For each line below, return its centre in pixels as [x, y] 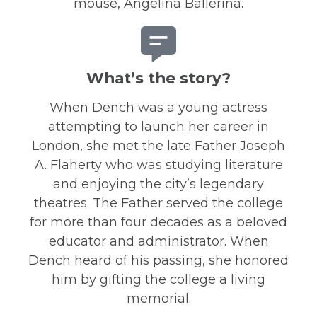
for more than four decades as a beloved [158, 222]
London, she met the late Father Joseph [158, 146]
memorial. [158, 299]
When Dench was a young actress [158, 108]
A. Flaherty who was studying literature [158, 165]
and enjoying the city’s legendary [158, 184]
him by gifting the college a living [158, 279]
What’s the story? [158, 78]
